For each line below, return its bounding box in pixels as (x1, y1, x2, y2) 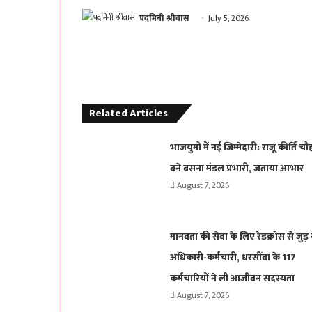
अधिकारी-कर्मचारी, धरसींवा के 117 (169, 249, 296, 266)
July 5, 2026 (208, 11, 249, 26)
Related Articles (89, 104, 168, 123)
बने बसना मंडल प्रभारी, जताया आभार (169, 160, 304, 177)
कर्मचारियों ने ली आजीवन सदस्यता (169, 270, 295, 287)
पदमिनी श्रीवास (139, 11, 189, 26)
